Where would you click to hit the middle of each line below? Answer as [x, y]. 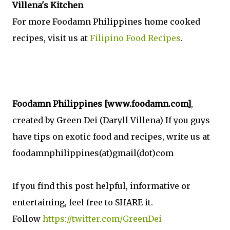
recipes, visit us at [51, 38]
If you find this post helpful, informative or [101, 186]
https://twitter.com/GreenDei [103, 218]
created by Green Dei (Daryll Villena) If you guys [111, 120]
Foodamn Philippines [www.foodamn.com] [102, 103]
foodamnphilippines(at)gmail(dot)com [93, 153]
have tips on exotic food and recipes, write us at [111, 136]
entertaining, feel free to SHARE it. [83, 202]
